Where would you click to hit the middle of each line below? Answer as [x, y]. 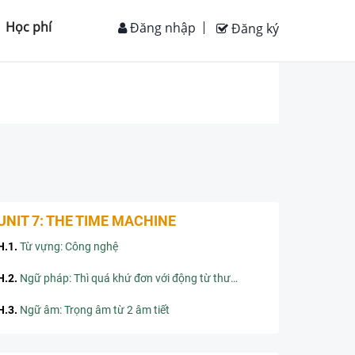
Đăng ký [254, 29]
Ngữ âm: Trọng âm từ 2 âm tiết [95, 310]
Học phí [29, 27]
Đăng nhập [161, 28]
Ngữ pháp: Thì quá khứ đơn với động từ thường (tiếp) [125, 278]
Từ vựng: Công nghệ [69, 246]
